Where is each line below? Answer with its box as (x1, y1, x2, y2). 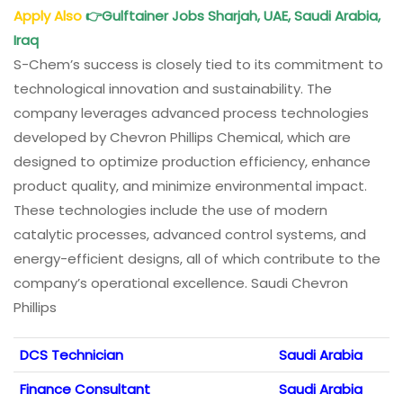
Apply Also (13, 5, 82, 25)
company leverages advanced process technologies (13, 103, 369, 122)
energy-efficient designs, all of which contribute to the (13, 248, 381, 268)
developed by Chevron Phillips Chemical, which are (13, 127, 351, 147)
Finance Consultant (20, 379, 150, 399)
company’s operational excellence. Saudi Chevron (13, 273, 348, 292)
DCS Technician (20, 345, 123, 364)
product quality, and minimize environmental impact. (13, 175, 367, 195)
